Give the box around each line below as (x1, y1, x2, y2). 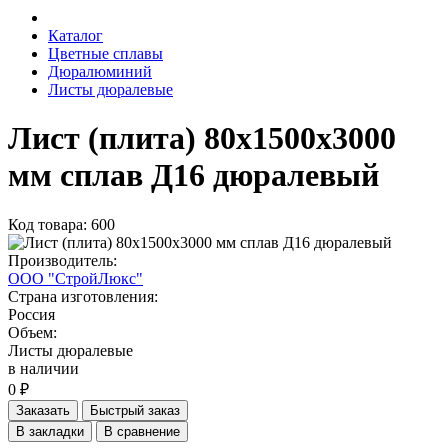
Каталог (48, 27, 103, 44)
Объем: (8, 323, 57, 341)
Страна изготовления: (8, 287, 158, 305)
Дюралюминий (48, 63, 152, 80)
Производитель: (8, 251, 117, 269)
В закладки (16, 423, 84, 439)
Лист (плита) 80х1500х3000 (8, 120, 396, 157)
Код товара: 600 (8, 215, 115, 233)
